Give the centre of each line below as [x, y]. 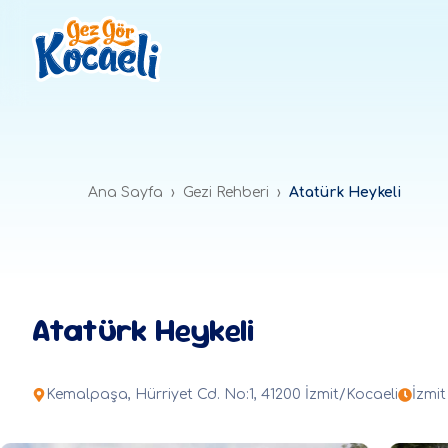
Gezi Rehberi [226, 192]
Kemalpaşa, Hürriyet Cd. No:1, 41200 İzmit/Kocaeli [222, 395]
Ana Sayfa [125, 192]
